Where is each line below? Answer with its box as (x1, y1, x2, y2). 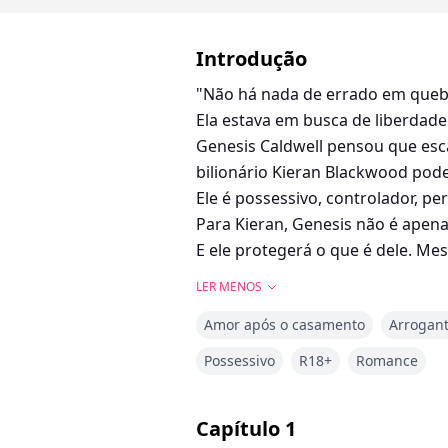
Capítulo (196, 415, 280, 443)
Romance (356, 351, 418, 371)
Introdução (196, 45, 307, 73)
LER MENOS (196, 278, 262, 296)
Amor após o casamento (204, 315, 365, 335)
